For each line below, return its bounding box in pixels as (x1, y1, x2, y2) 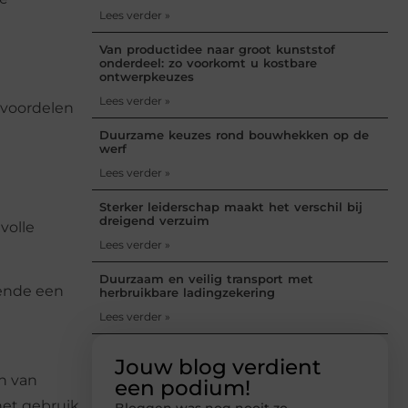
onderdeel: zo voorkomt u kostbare (99, 55, 317, 70)
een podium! (115, 374, 250, 401)
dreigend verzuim (99, 212, 209, 228)
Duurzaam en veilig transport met (99, 270, 313, 286)
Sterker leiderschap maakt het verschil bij (99, 199, 362, 214)
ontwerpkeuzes (99, 68, 194, 84)
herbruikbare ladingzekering (99, 284, 275, 300)
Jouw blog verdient (115, 353, 321, 380)
